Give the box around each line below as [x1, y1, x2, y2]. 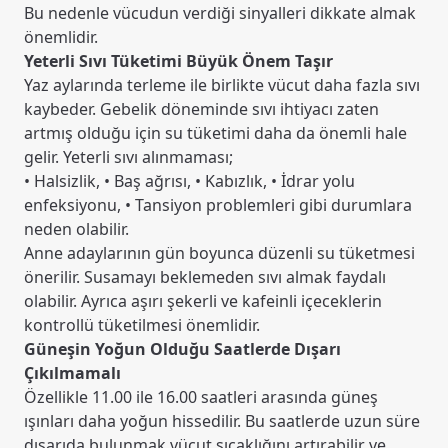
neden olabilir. [24, 218, 129, 241]
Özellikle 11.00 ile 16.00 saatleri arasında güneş [24, 386, 378, 409]
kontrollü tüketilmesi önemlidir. [24, 314, 260, 337]
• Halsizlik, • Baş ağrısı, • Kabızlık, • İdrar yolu [24, 170, 355, 193]
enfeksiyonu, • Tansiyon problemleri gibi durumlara [24, 194, 412, 217]
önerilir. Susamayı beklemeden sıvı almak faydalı [24, 266, 386, 289]
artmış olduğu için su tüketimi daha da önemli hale [24, 122, 407, 145]
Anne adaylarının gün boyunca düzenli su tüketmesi [24, 242, 415, 265]
